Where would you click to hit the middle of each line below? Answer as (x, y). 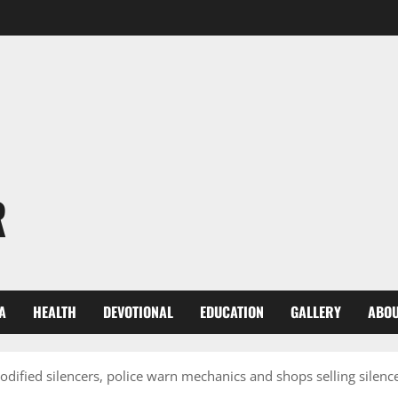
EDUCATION (232, 312)
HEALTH (55, 312)
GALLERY (316, 312)
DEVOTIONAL (138, 312)
